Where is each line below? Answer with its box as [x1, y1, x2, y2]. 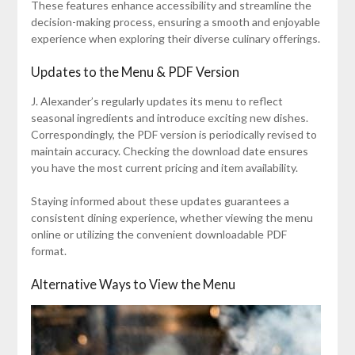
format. [30, 243, 67, 258]
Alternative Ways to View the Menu [30, 276, 235, 292]
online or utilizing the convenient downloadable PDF [30, 227, 287, 241]
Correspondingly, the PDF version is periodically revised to [30, 127, 317, 141]
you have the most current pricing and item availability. [30, 160, 298, 174]
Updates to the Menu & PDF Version [30, 63, 239, 79]
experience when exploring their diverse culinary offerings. [30, 31, 320, 45]
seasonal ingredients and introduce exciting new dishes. [30, 110, 308, 124]
